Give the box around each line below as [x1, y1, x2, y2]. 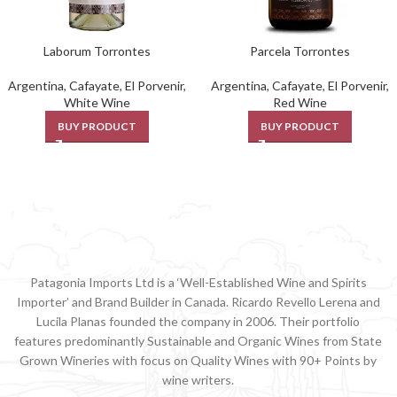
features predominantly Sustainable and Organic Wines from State [14, 333, 383, 349]
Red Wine [273, 95, 327, 111]
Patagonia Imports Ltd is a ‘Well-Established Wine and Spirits [29, 275, 367, 291]
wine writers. [162, 372, 235, 388]
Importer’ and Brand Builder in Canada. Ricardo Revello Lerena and [16, 294, 380, 310]
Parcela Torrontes [250, 43, 350, 59]
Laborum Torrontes [43, 43, 151, 59]
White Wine [64, 95, 130, 111]
